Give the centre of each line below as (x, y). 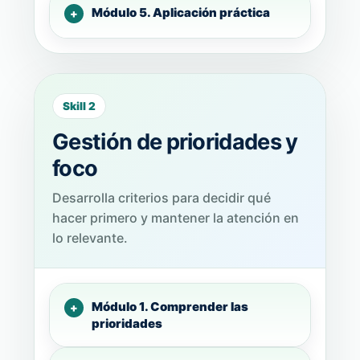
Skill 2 (79, 106)
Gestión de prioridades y (175, 142)
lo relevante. (90, 238)
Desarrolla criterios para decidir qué (162, 198)
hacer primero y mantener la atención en (176, 218)
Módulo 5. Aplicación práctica (181, 12)
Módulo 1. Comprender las (170, 307)
